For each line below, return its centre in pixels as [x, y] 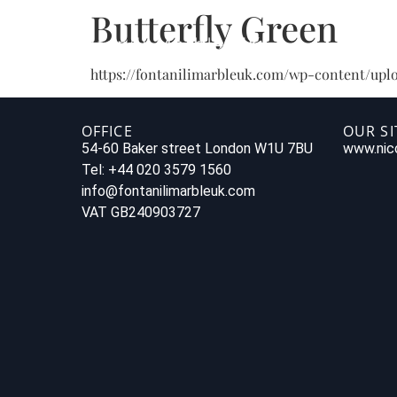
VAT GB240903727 [141, 213]
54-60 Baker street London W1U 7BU [197, 149]
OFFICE [107, 132]
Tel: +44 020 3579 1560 [156, 170]
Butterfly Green [214, 28]
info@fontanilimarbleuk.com [168, 191]
